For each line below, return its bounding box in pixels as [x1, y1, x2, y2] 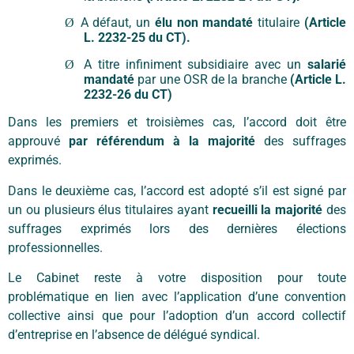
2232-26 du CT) [84, 86, 172, 102]
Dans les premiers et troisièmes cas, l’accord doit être [8, 115, 346, 130]
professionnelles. [8, 239, 103, 255]
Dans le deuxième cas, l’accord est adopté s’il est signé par [8, 183, 346, 198]
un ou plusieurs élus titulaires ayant [8, 201, 213, 217]
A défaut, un [80, 15, 155, 31]
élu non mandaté [154, 15, 254, 31]
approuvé [8, 134, 69, 149]
